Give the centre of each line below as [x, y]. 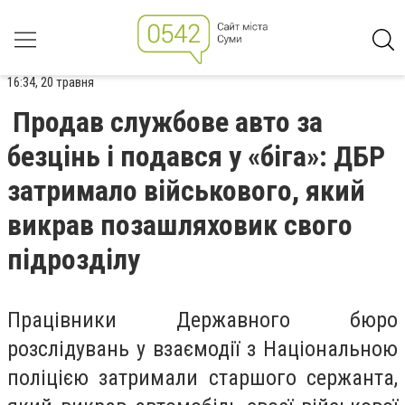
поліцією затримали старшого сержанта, [202, 378]
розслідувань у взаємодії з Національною [202, 349]
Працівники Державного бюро [202, 320]
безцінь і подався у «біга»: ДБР [196, 156]
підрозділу [74, 259]
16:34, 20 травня [51, 82]
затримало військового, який [186, 191]
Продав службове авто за [168, 122]
